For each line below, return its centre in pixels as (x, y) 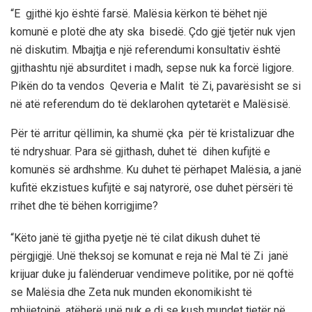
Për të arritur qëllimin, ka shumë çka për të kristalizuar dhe (153, 133)
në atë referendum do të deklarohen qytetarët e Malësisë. (150, 104)
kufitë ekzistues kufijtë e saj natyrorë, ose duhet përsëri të (152, 187)
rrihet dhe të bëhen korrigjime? (84, 205)
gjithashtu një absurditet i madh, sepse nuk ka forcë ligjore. (152, 68)
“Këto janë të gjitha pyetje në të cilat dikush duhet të (135, 237)
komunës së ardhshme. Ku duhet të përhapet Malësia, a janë (156, 169)
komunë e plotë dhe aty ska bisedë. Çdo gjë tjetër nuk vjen (153, 31)
